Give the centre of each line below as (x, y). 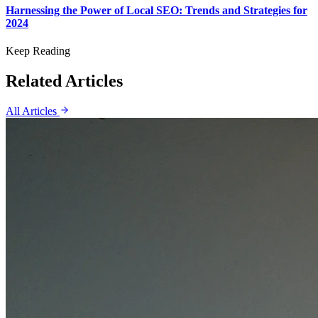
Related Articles (64, 81)
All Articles (31, 111)
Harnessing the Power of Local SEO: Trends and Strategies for (157, 10)
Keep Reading (38, 50)
